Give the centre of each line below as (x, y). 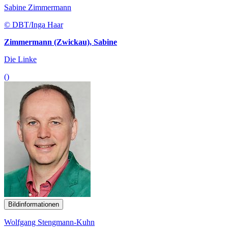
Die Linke (20, 60)
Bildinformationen (34, 205)
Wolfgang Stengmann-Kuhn (49, 222)
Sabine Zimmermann (38, 8)
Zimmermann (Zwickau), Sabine (61, 42)
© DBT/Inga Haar (34, 25)
